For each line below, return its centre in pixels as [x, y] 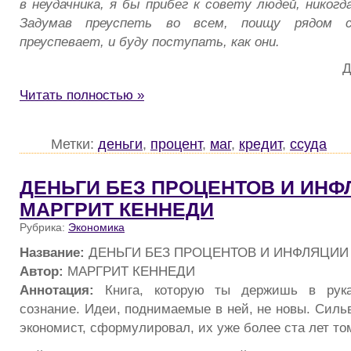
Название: [52, 252]
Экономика [96, 228]
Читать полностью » [82, 95]
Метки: [74, 144]
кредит [261, 144]
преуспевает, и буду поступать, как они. [150, 41]
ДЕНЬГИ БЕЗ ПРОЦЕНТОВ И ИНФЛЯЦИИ [217, 252]
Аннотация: [57, 289]
